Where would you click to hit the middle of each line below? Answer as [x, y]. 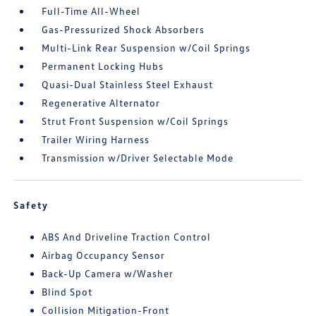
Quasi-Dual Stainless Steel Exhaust [128, 84]
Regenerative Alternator [101, 103]
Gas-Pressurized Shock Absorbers [123, 29]
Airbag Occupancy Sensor [104, 255]
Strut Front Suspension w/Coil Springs [135, 121]
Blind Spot [67, 292]
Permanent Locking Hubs [103, 66]
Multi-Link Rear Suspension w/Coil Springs [146, 48]
